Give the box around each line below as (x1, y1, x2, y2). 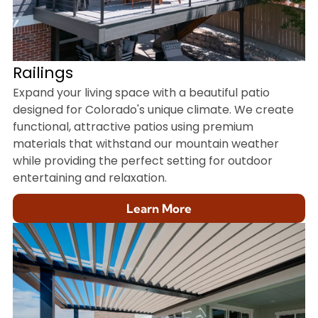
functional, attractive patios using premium (12, 118, 253, 135)
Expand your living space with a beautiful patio (12, 84, 270, 101)
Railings (12, 61, 73, 84)
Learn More (126, 200, 192, 216)
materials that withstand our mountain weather (12, 135, 279, 152)
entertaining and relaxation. (12, 169, 167, 186)
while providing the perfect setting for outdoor (12, 152, 273, 169)
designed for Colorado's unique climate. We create (12, 101, 294, 118)
